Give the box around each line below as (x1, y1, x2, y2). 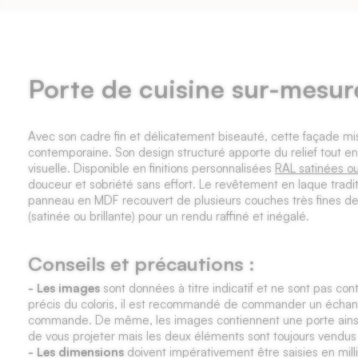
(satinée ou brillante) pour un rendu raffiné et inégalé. (28, 209, 309, 224)
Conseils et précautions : (28, 252, 255, 276)
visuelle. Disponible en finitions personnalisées (28, 161, 275, 176)
